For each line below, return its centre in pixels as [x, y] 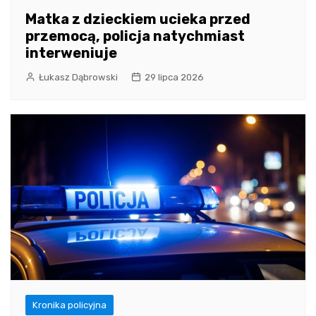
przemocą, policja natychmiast [135, 36]
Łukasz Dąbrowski [78, 77]
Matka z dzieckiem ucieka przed [138, 19]
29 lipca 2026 [174, 77]
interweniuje [71, 53]
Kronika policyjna [69, 305]
